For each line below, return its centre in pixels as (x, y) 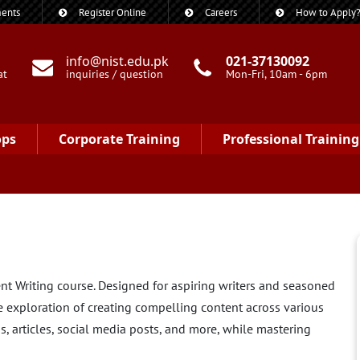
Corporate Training (119, 139)
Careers (221, 12)
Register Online (112, 12)
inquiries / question (115, 74)
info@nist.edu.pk (118, 61)
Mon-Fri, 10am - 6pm (277, 74)
